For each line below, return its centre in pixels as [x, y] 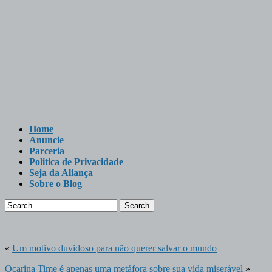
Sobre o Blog [56, 184]
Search [137, 206]
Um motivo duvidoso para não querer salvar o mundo [114, 248]
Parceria [47, 151]
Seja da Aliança [61, 173]
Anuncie [46, 140]
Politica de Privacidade [76, 162]
